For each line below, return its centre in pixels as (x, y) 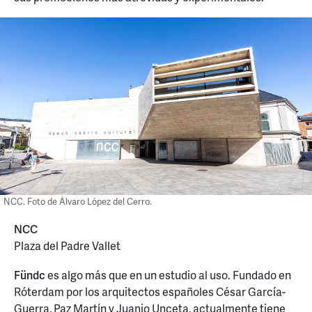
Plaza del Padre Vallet (67, 246)
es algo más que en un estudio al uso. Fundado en (168, 274)
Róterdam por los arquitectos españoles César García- (150, 291)
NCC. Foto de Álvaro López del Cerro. (78, 202)
